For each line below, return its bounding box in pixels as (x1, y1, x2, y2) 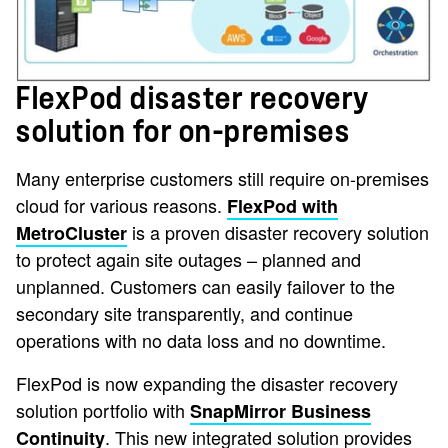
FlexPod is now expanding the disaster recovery (16, 370, 398, 397)
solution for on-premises (16, 117, 350, 148)
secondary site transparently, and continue (16, 300, 353, 327)
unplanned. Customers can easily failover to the (16, 273, 395, 300)
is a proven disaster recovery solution (127, 219, 429, 246)
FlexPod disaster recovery (16, 84, 370, 115)
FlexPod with (227, 193, 338, 220)
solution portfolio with (16, 397, 190, 424)
